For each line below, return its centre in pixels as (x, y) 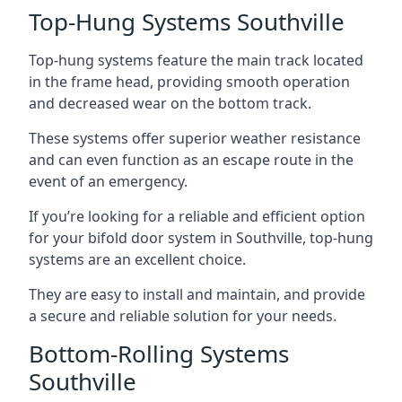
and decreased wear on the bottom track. (170, 103)
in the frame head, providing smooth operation (189, 82)
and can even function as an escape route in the (191, 160)
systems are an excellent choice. (137, 259)
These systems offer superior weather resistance (195, 138)
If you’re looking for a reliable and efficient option (197, 216)
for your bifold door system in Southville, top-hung (201, 238)
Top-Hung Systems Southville (187, 22)
